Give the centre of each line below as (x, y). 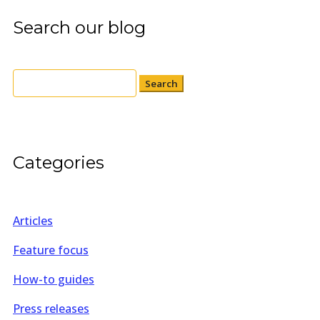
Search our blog (79, 27)
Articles (33, 221)
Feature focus (51, 250)
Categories (59, 163)
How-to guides (54, 280)
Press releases (51, 309)
